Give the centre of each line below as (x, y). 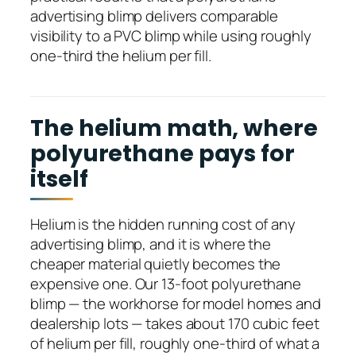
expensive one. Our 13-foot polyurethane (166, 284)
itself (59, 178)
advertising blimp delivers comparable (155, 15)
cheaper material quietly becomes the (156, 264)
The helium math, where (174, 128)
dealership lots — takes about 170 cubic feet (175, 324)
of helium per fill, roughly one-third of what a (175, 344)
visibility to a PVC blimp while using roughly (171, 35)
